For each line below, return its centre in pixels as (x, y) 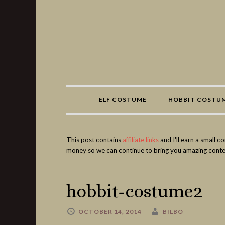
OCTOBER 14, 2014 (110, 212)
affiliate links (141, 140)
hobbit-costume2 (134, 191)
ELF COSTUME (123, 100)
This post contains (94, 140)
